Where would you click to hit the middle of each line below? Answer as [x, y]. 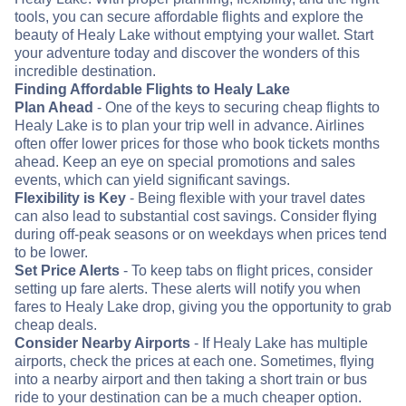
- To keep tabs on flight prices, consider [246, 271]
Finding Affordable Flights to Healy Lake [152, 90]
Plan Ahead [54, 108]
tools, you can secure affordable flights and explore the [189, 17]
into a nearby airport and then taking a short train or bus [191, 380]
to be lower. [51, 253]
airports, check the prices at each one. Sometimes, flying [194, 362]
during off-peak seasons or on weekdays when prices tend [201, 235]
